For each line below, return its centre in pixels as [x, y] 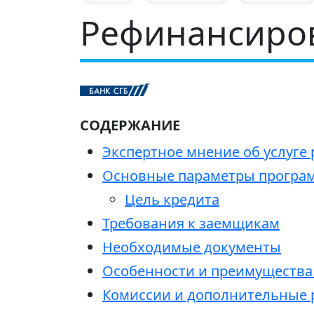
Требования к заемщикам [191, 224]
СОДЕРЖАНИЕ [130, 125]
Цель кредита [172, 200]
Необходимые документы [192, 247]
